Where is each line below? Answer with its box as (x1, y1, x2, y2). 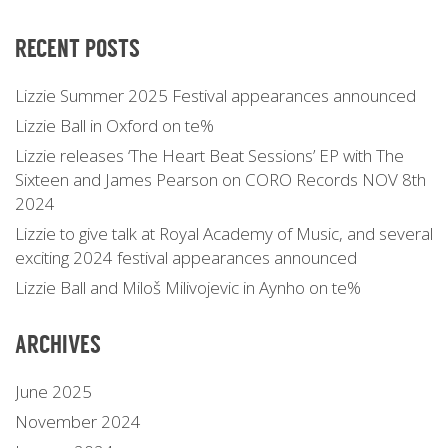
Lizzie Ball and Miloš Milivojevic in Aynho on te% (15, 275, 361, 299)
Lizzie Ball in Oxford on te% (15, 113, 214, 137)
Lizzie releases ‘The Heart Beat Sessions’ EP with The (15, 143, 404, 167)
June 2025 (15, 379, 92, 403)
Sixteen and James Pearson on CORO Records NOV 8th (15, 167, 426, 191)
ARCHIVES (15, 333, 101, 355)
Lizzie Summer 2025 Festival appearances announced (15, 83, 416, 107)
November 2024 (15, 409, 141, 433)
